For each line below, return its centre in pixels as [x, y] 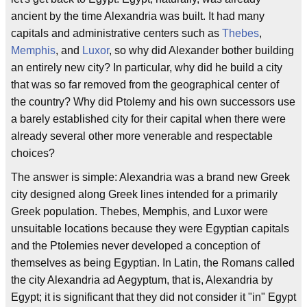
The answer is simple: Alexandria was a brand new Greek [150, 177]
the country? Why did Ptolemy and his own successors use [153, 102]
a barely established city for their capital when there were [148, 119]
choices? [33, 153]
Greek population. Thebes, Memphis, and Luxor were [139, 211]
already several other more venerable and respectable [142, 136]
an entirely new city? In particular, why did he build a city [147, 67]
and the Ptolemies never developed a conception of [135, 246]
